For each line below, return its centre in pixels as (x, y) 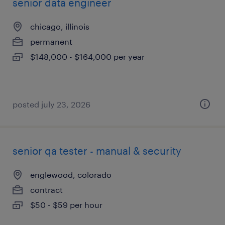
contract (46, 190)
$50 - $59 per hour (66, 205)
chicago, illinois (60, 26)
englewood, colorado (71, 175)
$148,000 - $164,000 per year (87, 57)
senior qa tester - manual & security (97, 151)
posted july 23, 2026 (51, 104)
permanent (51, 41)
